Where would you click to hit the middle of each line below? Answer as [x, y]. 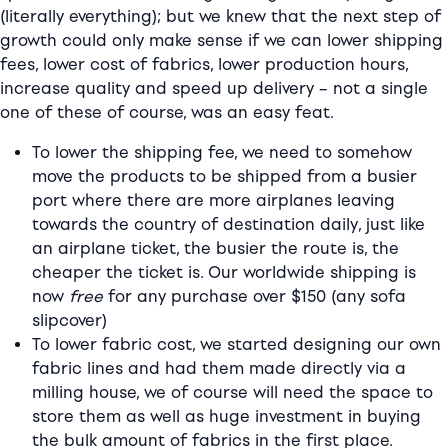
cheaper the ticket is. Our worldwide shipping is [224, 272]
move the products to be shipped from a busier [224, 176]
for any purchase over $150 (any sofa [254, 296]
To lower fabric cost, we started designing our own [236, 344]
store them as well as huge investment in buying [226, 416]
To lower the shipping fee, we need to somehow [222, 152]
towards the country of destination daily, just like [228, 224]
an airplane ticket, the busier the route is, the [215, 248]
